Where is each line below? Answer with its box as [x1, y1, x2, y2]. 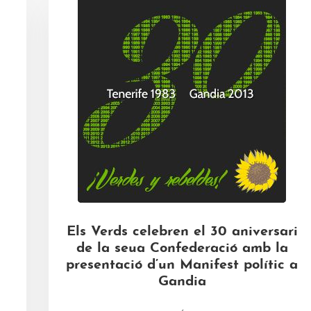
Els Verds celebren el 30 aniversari [66, 225, 298, 239]
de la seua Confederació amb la [76, 242, 288, 255]
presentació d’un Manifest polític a [66, 258, 298, 272]
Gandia [158, 275, 206, 289]
